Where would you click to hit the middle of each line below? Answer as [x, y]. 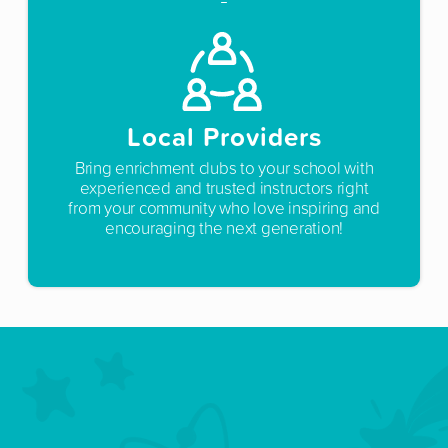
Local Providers [224, 136]
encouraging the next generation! [224, 227]
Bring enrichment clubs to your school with [224, 167]
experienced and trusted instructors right [224, 187]
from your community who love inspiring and [224, 207]
